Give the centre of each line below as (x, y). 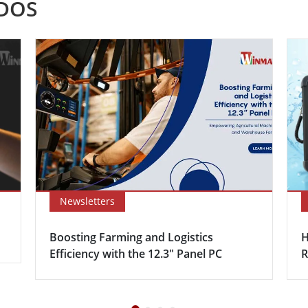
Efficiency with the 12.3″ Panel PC (135, 253)
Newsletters (87, 201)
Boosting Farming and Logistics (131, 237)
